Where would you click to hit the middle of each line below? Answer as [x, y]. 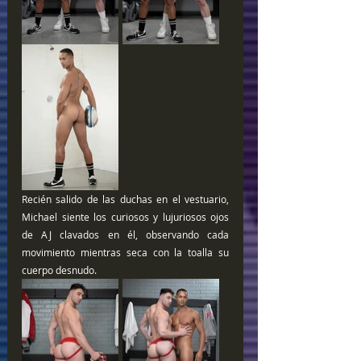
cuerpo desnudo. [59, 270]
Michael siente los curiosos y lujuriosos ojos [125, 217]
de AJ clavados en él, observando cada [125, 235]
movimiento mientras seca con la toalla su [125, 253]
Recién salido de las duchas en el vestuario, [125, 199]
